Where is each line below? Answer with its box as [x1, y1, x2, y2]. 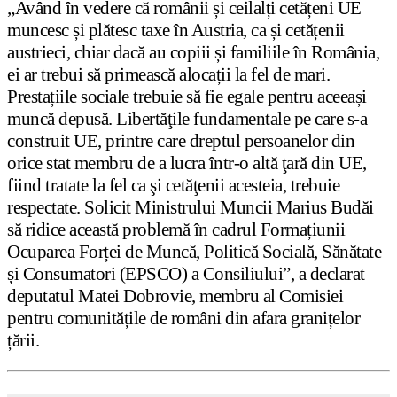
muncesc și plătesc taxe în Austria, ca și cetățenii [7, 19, 345, 42]
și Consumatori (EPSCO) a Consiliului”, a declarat [7, 263, 365, 285]
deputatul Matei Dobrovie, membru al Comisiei [7, 285, 343, 307]
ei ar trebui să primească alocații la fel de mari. [7, 64, 330, 86]
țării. [7, 330, 39, 352]
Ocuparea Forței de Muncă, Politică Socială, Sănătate [7, 241, 381, 263]
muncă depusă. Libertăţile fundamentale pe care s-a [7, 108, 367, 130]
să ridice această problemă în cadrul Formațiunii [7, 219, 345, 241]
